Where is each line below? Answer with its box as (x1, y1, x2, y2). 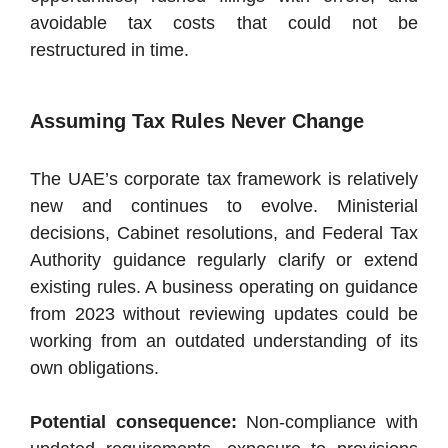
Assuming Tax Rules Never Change (30, 110, 364, 133)
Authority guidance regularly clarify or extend (30, 250, 418, 271)
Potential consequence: (30, 412, 237, 433)
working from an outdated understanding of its (30, 331, 418, 352)
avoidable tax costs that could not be (30, 13, 418, 34)
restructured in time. (30, 40, 189, 61)
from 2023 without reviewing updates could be (30, 304, 418, 325)
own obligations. (30, 358, 159, 379)
